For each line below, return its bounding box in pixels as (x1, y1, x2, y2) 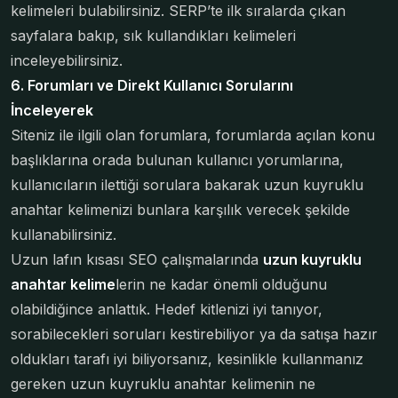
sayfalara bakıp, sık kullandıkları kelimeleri (11, 27, 296, 44)
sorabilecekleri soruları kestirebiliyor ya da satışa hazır (11, 325, 378, 343)
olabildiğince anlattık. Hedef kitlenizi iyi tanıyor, (11, 300, 322, 318)
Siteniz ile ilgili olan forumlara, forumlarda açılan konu (11, 126, 375, 144)
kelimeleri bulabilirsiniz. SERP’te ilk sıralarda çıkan (11, 2, 346, 20)
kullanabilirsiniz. (11, 226, 116, 243)
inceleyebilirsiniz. (11, 52, 123, 69)
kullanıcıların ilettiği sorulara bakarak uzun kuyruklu (11, 176, 363, 194)
